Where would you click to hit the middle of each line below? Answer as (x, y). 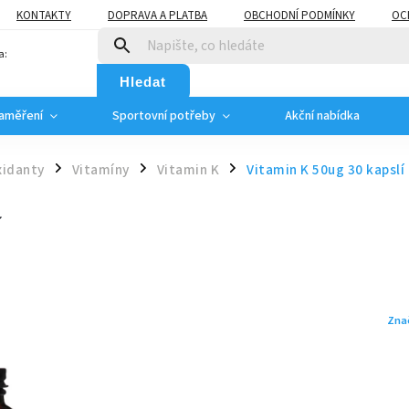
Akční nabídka (322, 116)
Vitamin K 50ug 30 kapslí (325, 170)
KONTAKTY (44, 15)
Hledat (143, 81)
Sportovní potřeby (164, 116)
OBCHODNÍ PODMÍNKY (299, 15)
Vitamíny (100, 170)
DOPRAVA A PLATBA (157, 15)
